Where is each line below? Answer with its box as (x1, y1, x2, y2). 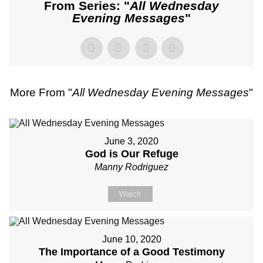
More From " (10, 86, 72, 99)
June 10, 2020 (102, 234, 161, 244)
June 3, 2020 (104, 136, 159, 146)
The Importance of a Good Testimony (38, 246, 225, 258)
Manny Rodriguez (95, 162, 168, 172)
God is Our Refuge (85, 148, 178, 160)
